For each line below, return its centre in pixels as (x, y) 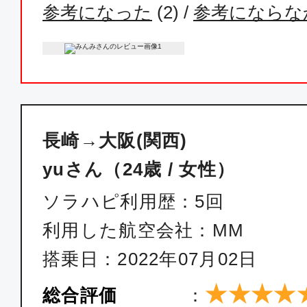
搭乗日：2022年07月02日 (150, 259)
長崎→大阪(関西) (115, 140)
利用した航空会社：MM (144, 230)
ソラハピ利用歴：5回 (133, 201)
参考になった (97, 12)
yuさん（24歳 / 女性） (139, 169)
